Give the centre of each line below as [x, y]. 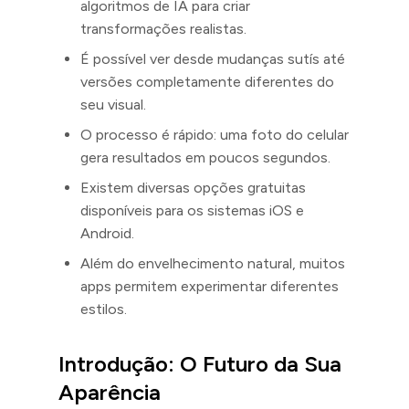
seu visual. [113, 104]
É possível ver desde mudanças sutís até [213, 58]
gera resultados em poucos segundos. [205, 157]
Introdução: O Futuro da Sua [200, 363]
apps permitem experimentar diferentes [210, 286]
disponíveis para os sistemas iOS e [192, 210]
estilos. [104, 309]
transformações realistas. [163, 28]
